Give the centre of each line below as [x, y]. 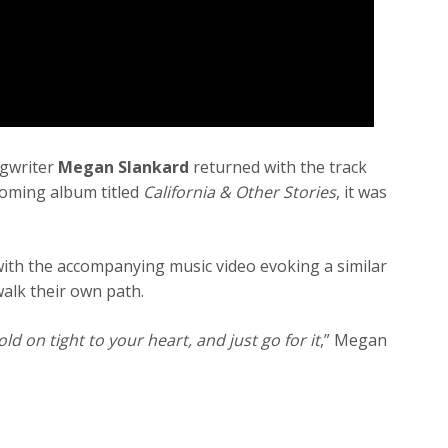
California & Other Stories [240, 191]
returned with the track [278, 166]
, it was [362, 191]
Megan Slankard [124, 166]
